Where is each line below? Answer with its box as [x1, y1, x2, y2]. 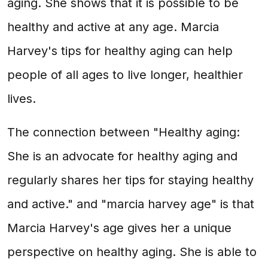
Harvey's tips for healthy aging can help [7, 44, 233, 58]
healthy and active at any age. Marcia [7, 20, 219, 34]
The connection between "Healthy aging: [7, 125, 240, 139]
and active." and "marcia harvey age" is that [7, 197, 254, 211]
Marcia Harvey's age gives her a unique [7, 221, 232, 235]
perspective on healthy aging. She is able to [7, 245, 257, 259]
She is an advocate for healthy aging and [7, 149, 237, 163]
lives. [7, 92, 36, 106]
